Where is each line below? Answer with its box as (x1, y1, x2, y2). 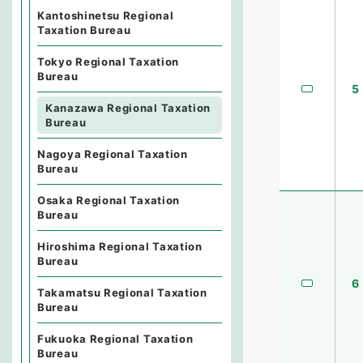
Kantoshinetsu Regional (37, 9, 174, 22)
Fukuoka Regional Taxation (37, 332, 194, 345)
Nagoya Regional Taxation (37, 147, 188, 160)
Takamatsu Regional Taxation (37, 286, 207, 299)
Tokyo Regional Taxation (37, 55, 180, 68)
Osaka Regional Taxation (37, 194, 181, 207)
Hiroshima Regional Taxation (37, 240, 203, 253)
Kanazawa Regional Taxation (45, 101, 211, 114)
